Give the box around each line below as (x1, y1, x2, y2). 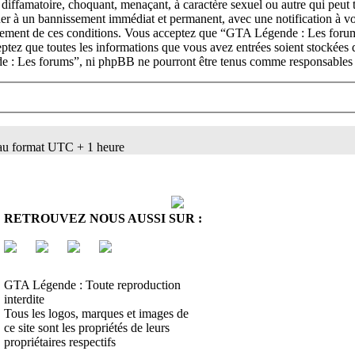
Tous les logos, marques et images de (4, 307, 189, 321)
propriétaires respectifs (4, 335, 116, 349)
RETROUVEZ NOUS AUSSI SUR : (4, 212, 202, 226)
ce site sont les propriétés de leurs (4, 321, 170, 335)
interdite (4, 292, 44, 307)
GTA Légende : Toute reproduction (4, 278, 181, 292)
